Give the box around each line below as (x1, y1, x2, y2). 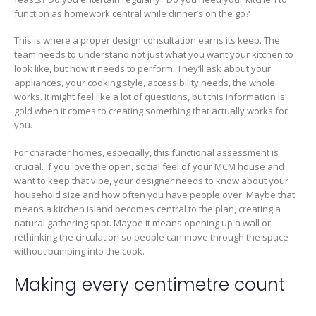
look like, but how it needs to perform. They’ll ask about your (14, 62, 271, 75)
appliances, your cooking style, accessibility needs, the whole (14, 76, 275, 90)
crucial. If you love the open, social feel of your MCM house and (14, 159, 284, 173)
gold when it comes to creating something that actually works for (14, 104, 288, 118)
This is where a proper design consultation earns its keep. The (14, 34, 280, 47)
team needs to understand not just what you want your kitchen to (14, 48, 293, 61)
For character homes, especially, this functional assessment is (14, 145, 279, 159)
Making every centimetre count (14, 272, 285, 298)
